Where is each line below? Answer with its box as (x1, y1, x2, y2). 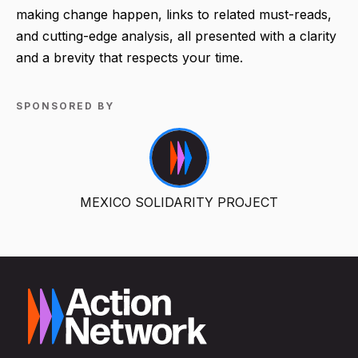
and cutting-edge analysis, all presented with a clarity (16, 28, 336, 45)
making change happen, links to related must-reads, (16, 6, 332, 23)
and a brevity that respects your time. (16, 50, 243, 66)
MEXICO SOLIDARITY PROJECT (80, 194, 278, 211)
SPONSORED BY (16, 100, 114, 113)
